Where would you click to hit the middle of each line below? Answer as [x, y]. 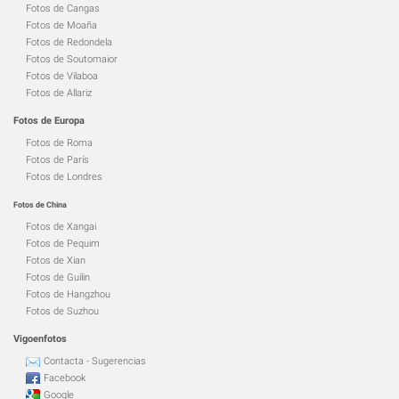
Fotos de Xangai [61, 227]
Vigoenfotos [40, 339]
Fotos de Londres [64, 177]
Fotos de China [40, 205]
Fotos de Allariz [59, 93]
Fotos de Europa [49, 121]
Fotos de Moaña [61, 25]
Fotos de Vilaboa [62, 76]
